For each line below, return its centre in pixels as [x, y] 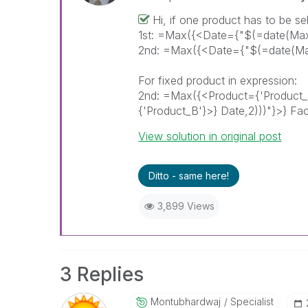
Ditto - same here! [189, 176]
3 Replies [102, 274]
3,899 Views [186, 206]
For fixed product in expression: [218, 80]
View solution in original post [210, 136]
